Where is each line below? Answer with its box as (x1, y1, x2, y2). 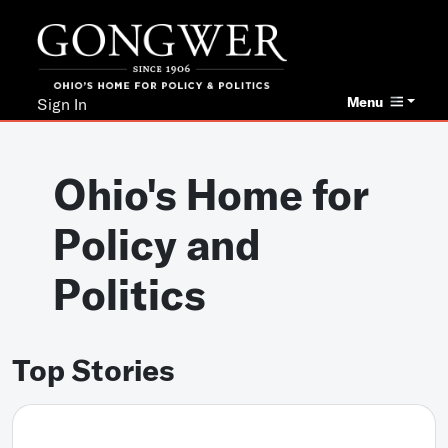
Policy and (53, 218, 261, 271)
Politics (53, 268, 207, 321)
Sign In (37, 94, 88, 115)
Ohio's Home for (53, 168, 370, 221)
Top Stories (12, 351, 175, 389)
